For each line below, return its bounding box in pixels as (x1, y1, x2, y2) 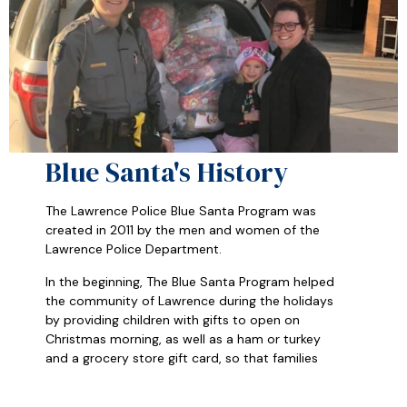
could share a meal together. (45, 368, 221, 385)
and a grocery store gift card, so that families (45, 349, 318, 366)
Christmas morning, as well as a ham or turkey (45, 330, 321, 347)
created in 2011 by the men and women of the (45, 222, 320, 239)
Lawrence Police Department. (45, 241, 225, 258)
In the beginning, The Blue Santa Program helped (45, 273, 334, 290)
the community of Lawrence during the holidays (45, 292, 333, 309)
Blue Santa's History (45, 154, 288, 192)
